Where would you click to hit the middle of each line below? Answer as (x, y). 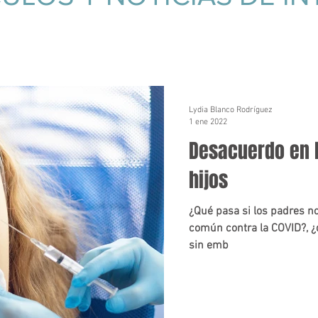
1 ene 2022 (208, 122)
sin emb (209, 246)
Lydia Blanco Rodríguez (231, 110)
